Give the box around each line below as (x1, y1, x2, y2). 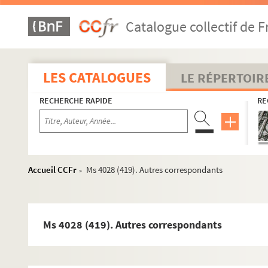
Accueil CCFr (28, 164, 77, 175)
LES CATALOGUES (43, 68, 151, 87)
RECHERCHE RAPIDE (39, 95, 112, 106)
